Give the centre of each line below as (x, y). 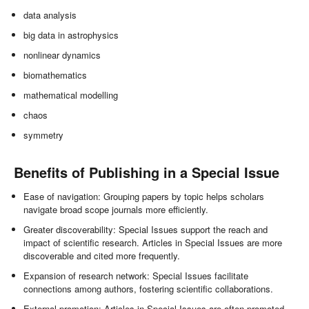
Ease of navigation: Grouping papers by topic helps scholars (144, 197)
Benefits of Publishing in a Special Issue (147, 172)
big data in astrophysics (71, 35)
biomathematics (56, 75)
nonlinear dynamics (62, 55)
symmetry (44, 135)
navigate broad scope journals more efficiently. (116, 210)
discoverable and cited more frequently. (102, 256)
